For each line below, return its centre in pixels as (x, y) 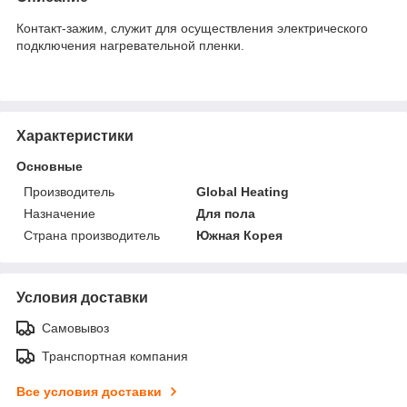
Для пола (226, 213)
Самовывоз (75, 328)
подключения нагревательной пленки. (130, 45)
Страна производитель (92, 235)
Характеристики (75, 135)
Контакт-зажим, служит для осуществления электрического (192, 28)
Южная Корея (240, 235)
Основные (50, 166)
